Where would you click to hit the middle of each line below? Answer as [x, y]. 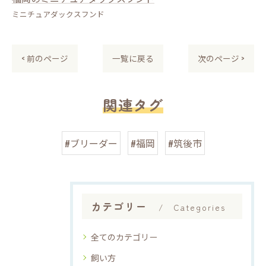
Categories [199, 207]
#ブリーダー [91, 143]
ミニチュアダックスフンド [58, 14]
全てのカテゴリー [124, 237]
